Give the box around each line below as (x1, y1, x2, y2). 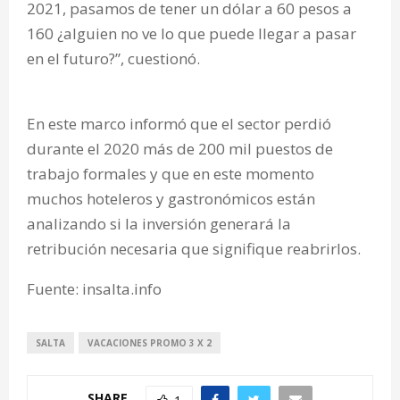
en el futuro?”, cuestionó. (27, 47, 200, 69)
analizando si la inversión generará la (27, 212, 291, 234)
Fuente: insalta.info (27, 278, 162, 299)
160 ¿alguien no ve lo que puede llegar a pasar (27, 22, 356, 44)
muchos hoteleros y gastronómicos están (27, 187, 315, 209)
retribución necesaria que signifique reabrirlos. (27, 237, 361, 259)
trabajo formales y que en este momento (27, 162, 314, 184)
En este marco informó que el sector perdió (27, 112, 331, 134)
